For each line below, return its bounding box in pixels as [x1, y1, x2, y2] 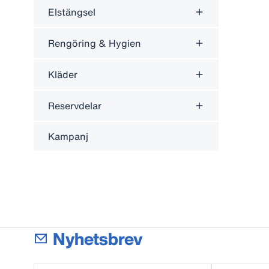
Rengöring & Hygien [48, 36, 141, 50]
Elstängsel [48, 5, 95, 19]
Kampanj [48, 129, 88, 144]
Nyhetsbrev [53, 226, 143, 251]
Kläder [48, 67, 77, 82]
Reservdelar [48, 98, 101, 113]
